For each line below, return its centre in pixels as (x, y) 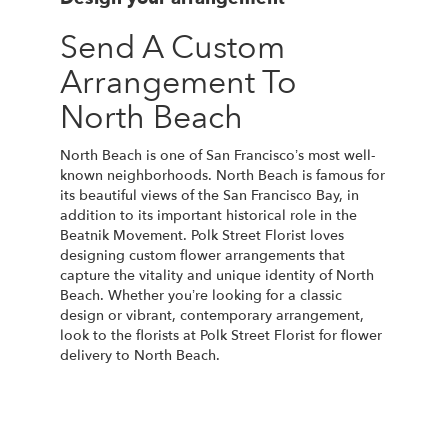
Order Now (111, 397)
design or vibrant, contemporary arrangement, (212, 315)
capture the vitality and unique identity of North (217, 275)
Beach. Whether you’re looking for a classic (201, 295)
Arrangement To (178, 82)
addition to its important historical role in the (208, 215)
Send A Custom (172, 47)
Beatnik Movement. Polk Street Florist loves (202, 235)
